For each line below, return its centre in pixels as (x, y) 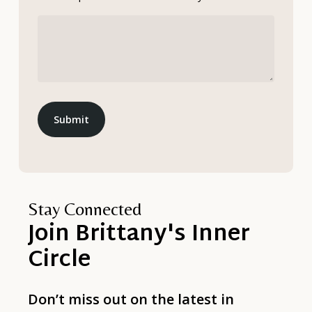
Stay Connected (85, 209)
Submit (71, 119)
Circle (60, 260)
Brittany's (131, 235)
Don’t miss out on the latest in (131, 299)
